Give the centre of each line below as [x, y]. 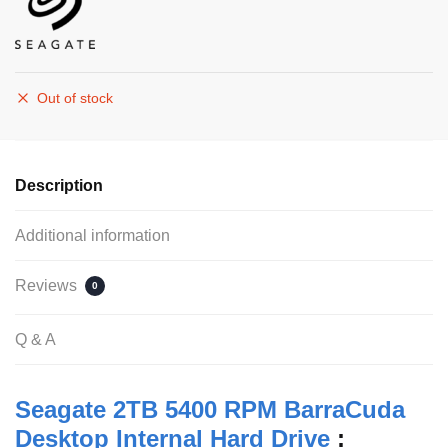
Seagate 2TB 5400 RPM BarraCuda [210, 409]
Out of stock [75, 97]
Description [59, 185]
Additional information [92, 235]
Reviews [48, 285]
